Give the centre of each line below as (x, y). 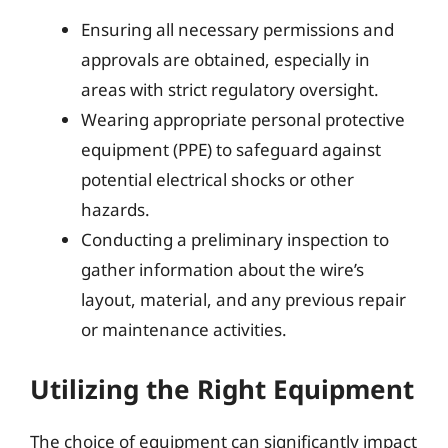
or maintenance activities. (184, 329)
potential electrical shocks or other (217, 179)
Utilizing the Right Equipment (222, 388)
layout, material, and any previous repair (243, 299)
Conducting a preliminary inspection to (235, 239)
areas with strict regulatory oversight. (230, 89)
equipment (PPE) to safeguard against (231, 149)
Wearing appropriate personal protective (243, 119)
